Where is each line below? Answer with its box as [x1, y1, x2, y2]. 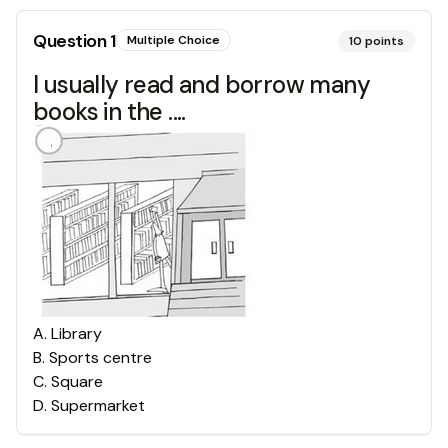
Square [51, 371, 103, 392]
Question [33, 29, 110, 53]
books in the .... [33, 96, 186, 127]
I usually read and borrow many [33, 69, 370, 100]
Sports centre [49, 347, 152, 368]
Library [51, 323, 102, 344]
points [365, 33, 404, 49]
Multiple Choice [126, 32, 220, 48]
